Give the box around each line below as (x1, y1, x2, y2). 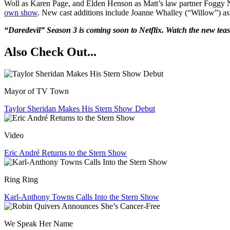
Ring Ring (4, 175, 38, 184)
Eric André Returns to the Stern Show (4, 148, 127, 158)
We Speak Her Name (4, 219, 73, 228)
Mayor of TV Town (4, 87, 69, 96)
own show (4, 8, 37, 17)
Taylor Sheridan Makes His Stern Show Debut (4, 104, 155, 113)
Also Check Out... (4, 45, 97, 59)
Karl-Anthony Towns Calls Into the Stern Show (4, 193, 159, 202)
